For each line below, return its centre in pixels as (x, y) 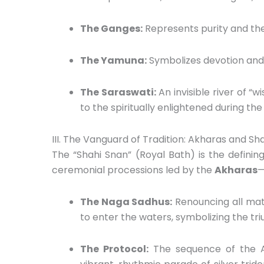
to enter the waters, (127, 217)
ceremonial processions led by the (133, 170)
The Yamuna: (113, 60)
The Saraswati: (118, 92)
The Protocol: (114, 249)
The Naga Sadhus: (126, 202)
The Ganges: (111, 28)
